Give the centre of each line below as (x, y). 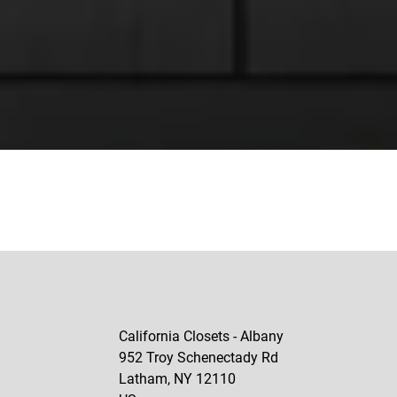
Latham (143, 379)
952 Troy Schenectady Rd (198, 358)
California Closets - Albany (201, 336)
